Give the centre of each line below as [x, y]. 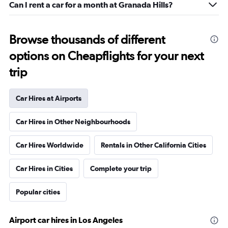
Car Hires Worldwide [50, 145]
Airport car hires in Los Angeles [66, 220]
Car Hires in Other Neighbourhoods [73, 122]
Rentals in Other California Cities [153, 145]
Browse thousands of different [87, 39]
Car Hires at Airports [49, 98]
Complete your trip [121, 168]
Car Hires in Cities [44, 168]
